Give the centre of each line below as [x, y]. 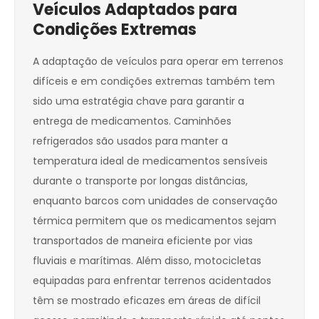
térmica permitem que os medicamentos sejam [155, 221]
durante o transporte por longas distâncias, [140, 181]
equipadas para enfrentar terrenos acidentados [152, 281]
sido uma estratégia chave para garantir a [138, 101]
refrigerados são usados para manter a [130, 141]
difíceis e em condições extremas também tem [154, 82]
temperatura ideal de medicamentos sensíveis [150, 161]
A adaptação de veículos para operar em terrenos [158, 62]
